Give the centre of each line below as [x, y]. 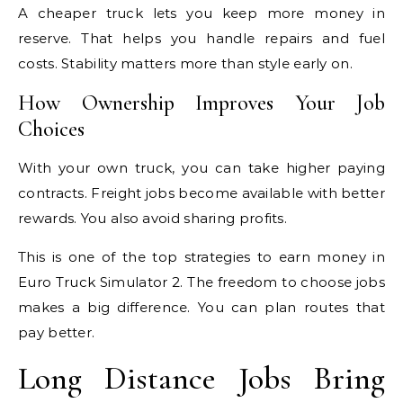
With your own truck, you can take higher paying [201, 168]
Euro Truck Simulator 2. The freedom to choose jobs [201, 282]
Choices [51, 129]
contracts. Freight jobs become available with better [201, 193]
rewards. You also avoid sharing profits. [152, 218]
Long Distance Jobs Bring [201, 378]
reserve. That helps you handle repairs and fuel [201, 38]
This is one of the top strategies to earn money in [201, 257]
